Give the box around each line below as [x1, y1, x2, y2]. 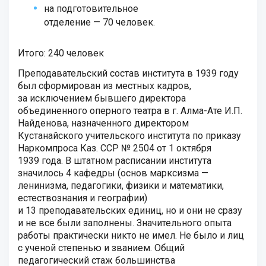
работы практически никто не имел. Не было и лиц [18, 230, 244, 241]
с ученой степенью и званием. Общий [18, 242, 185, 254]
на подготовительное [44, 3, 138, 14]
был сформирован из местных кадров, [18, 80, 191, 91]
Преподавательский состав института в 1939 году [18, 68, 239, 79]
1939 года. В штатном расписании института [18, 155, 211, 166]
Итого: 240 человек [18, 47, 104, 59]
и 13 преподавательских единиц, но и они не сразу [18, 205, 242, 216]
